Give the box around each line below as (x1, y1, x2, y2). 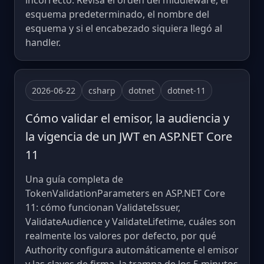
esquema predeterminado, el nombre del (25, 8, 209, 21)
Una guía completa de (25, 173, 123, 186)
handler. (25, 36, 61, 49)
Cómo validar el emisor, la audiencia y (25, 110, 229, 127)
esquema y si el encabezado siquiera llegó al (25, 22, 222, 35)
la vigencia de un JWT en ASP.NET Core (25, 128, 232, 145)
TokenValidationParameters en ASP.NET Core (25, 187, 225, 200)
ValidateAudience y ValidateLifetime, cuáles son (25, 215, 236, 229)
